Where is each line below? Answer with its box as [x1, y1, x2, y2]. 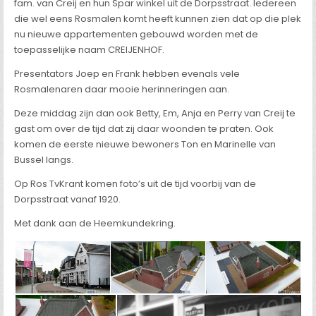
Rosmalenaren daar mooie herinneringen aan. [14, 83, 230, 96]
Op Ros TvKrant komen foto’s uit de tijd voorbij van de [14, 177, 257, 190]
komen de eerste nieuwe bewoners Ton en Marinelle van [14, 138, 276, 151]
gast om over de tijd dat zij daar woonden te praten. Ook [14, 122, 274, 135]
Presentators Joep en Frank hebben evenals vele [14, 67, 241, 80]
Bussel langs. [14, 153, 74, 166]
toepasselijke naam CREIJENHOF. [14, 43, 165, 56]
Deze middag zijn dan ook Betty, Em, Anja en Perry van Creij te [14, 107, 296, 120]
